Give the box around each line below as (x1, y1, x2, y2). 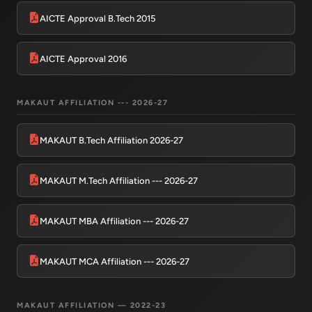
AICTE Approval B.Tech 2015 (40, 13, 155, 24)
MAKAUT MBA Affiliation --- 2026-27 (40, 215, 189, 226)
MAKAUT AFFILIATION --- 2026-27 (17, 98, 169, 107)
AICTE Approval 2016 (40, 53, 127, 64)
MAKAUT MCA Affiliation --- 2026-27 (40, 256, 189, 267)
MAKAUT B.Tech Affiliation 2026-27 (40, 134, 183, 146)
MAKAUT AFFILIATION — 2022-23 (17, 301, 166, 310)
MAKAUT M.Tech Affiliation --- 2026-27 (40, 175, 198, 186)
